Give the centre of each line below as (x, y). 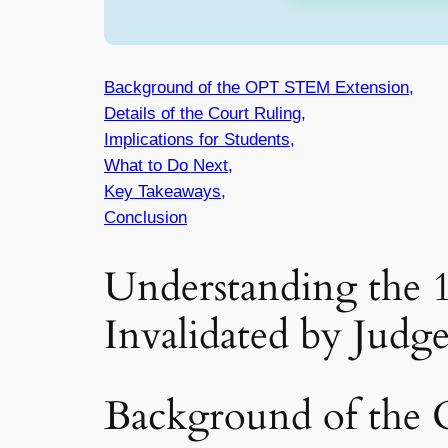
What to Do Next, (168, 165)
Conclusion (145, 217)
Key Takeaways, (165, 191)
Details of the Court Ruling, (205, 113)
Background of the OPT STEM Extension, (259, 87)
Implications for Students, (199, 139)
